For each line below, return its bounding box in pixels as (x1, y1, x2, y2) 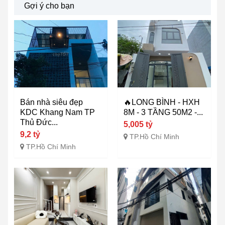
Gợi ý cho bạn (24, 2, 74, 11)
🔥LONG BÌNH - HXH (124, 98, 200, 107)
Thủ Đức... (20, 118, 58, 127)
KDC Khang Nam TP (20, 108, 95, 117)
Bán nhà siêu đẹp (20, 98, 83, 107)
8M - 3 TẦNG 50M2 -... (124, 108, 203, 117)
